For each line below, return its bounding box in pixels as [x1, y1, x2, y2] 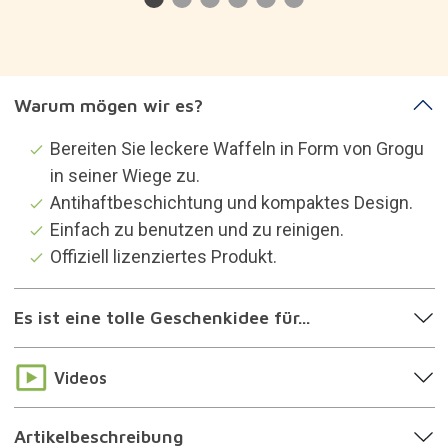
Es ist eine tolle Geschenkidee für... [13, 307, 310, 329]
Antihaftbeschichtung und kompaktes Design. [49, 191, 413, 213]
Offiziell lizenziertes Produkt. [49, 245, 277, 267]
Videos [53, 367, 107, 387]
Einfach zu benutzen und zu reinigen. [49, 218, 344, 240]
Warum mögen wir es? [13, 94, 203, 116]
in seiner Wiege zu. [49, 164, 200, 186]
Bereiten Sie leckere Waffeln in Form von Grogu [49, 137, 424, 159]
